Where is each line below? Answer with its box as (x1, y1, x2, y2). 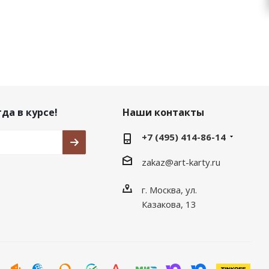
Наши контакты (122, 105, 204, 119)
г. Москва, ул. (141, 183, 197, 196)
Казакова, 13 (141, 198, 196, 210)
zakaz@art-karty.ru (141, 156, 220, 168)
